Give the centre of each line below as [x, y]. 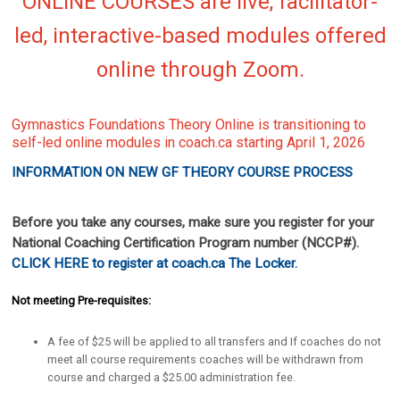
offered [348, 35]
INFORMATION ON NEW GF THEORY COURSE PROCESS [183, 173]
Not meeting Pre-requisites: [82, 301]
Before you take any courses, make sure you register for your [193, 223]
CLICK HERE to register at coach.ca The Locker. [157, 264]
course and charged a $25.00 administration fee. [172, 377]
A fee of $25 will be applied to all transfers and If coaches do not [215, 341]
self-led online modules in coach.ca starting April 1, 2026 [189, 142]
